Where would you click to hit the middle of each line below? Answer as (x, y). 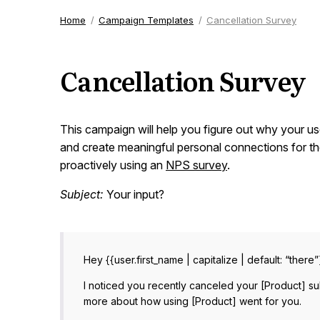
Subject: (82, 194)
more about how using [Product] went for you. (192, 301)
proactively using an (113, 165)
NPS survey (196, 165)
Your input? (134, 194)
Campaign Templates (146, 20)
